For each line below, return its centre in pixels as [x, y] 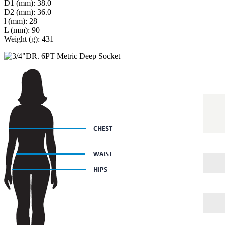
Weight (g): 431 [29, 39]
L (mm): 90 [22, 30]
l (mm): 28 [21, 21]
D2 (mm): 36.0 [28, 12]
